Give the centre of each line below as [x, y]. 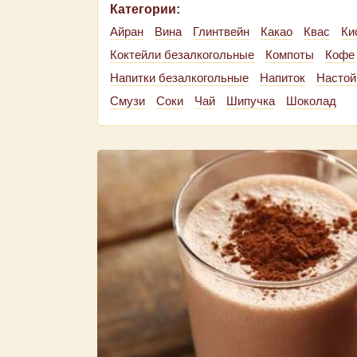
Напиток [282, 78]
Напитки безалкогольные [179, 78]
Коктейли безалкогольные [182, 55]
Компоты [290, 55]
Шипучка [251, 101]
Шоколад [311, 101]
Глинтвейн [221, 31]
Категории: [145, 9]
